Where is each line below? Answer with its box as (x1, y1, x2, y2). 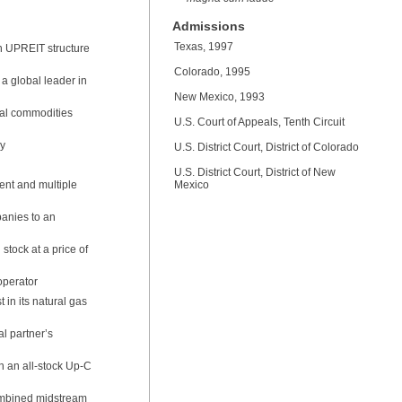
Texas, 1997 (174, 40, 233, 53)
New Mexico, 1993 (174, 91, 265, 103)
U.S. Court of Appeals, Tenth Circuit (174, 116, 345, 128)
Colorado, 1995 (174, 66, 250, 78)
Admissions (172, 19, 245, 33)
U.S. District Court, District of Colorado (174, 141, 359, 153)
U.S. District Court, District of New (174, 166, 336, 179)
